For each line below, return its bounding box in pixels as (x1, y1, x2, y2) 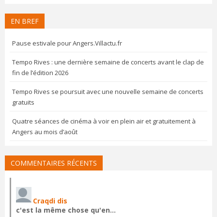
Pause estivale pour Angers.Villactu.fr (12, 39, 122, 48)
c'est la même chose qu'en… (16, 205, 116, 215)
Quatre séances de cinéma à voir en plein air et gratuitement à (12, 117, 196, 126)
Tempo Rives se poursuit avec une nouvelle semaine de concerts (12, 87, 203, 96)
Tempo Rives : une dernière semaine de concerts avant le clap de (12, 58, 204, 67)
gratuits (12, 98, 34, 107)
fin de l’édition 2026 (12, 68, 68, 77)
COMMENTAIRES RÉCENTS (11, 158, 97, 168)
